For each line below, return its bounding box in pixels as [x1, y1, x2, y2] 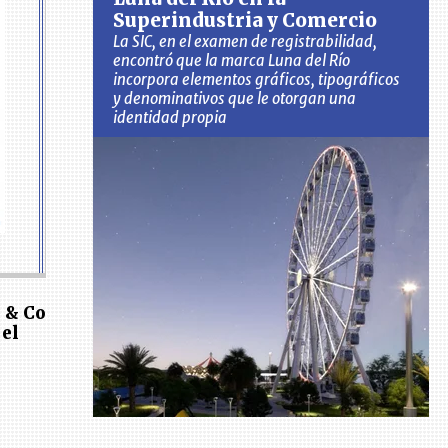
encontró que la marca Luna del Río [113, 51, 351, 71]
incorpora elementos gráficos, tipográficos [113, 70, 401, 90]
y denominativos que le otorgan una [113, 89, 357, 109]
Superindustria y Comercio [113, 9, 378, 33]
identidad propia [113, 108, 228, 128]
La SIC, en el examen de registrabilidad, [113, 32, 378, 52]
